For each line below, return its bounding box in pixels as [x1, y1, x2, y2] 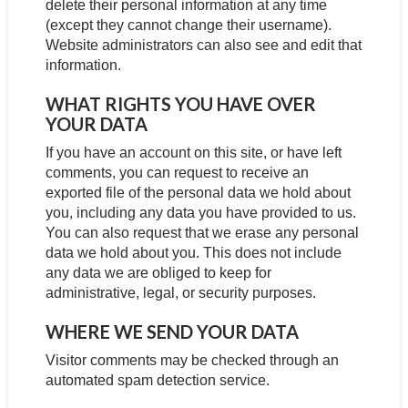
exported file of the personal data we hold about [45, 185, 351, 200]
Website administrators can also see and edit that [45, 37, 362, 53]
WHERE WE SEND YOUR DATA [45, 321, 299, 342]
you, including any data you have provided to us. [45, 205, 356, 220]
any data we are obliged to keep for [45, 265, 271, 280]
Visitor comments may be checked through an [45, 352, 339, 368]
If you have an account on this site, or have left [45, 145, 342, 160]
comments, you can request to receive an [45, 165, 309, 180]
